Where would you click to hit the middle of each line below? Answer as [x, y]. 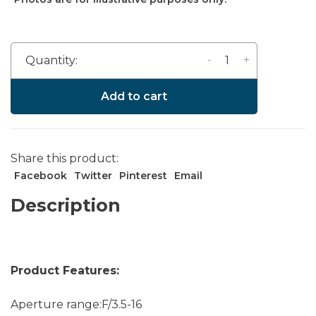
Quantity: [51, 61]
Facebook [41, 176]
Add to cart [134, 97]
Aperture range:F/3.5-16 [76, 305]
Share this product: [65, 159]
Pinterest [143, 176]
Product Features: [67, 271]
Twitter [93, 176]
